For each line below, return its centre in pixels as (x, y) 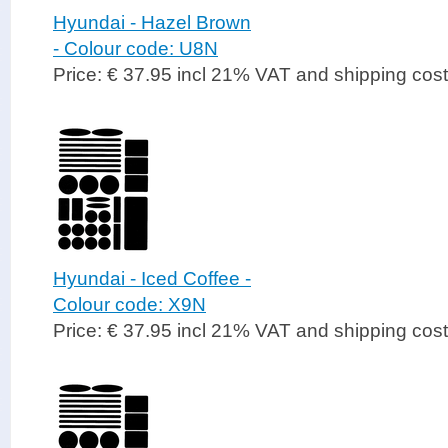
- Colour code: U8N (135, 48)
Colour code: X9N (129, 304)
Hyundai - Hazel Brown (152, 22)
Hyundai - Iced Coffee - (152, 278)
